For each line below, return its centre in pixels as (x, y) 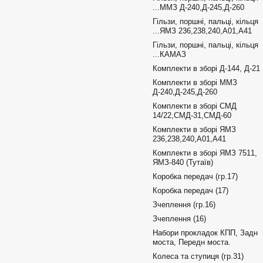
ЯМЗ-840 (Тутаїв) (183, 162)
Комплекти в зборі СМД (195, 106)
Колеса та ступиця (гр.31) (198, 256)
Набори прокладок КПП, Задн (205, 233)
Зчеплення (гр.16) (184, 205)
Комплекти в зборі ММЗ (195, 82)
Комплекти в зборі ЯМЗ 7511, (205, 153)
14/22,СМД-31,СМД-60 (192, 115)
